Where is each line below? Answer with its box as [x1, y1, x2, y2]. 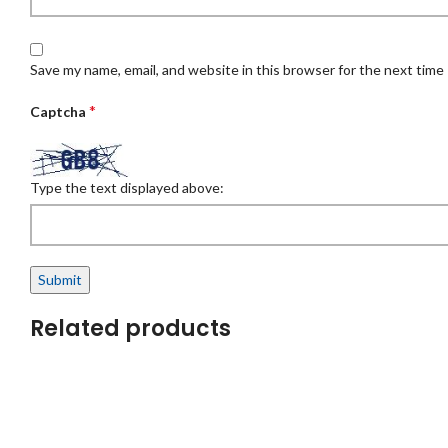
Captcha [30, 103, 89, 121]
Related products [30, 312, 231, 344]
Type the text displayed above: [30, 178, 224, 196]
